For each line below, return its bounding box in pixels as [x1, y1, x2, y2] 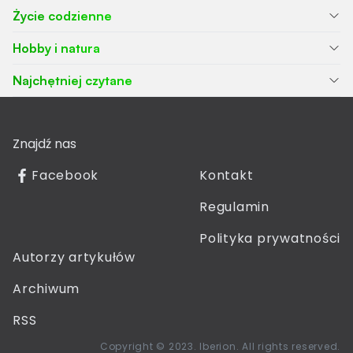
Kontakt [199, 166, 254, 185]
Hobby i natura [13, 40, 100, 57]
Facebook [32, 166, 98, 185]
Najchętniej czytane [13, 72, 132, 89]
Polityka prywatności [199, 229, 340, 248]
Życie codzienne [13, 8, 112, 24]
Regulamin [199, 198, 269, 217]
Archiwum [13, 280, 80, 299]
